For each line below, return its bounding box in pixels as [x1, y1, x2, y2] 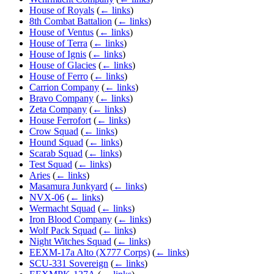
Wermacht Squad [29, 202, 95, 213]
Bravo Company [29, 92, 94, 103]
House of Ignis [29, 48, 86, 59]
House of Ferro [29, 70, 88, 81]
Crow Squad [29, 125, 78, 136]
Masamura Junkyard [29, 180, 108, 191]
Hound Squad [29, 136, 83, 147]
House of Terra [29, 37, 87, 48]
